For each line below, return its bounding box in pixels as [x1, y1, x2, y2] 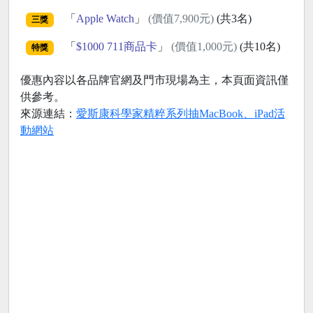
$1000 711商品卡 [75, 41, 157, 53]
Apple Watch [75, 13, 134, 25]
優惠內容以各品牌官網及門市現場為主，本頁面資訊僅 [20, 74, 289, 87]
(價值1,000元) [170, 41, 237, 53]
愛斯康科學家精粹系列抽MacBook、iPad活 [76, 108, 285, 120]
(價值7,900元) [147, 13, 214, 25]
